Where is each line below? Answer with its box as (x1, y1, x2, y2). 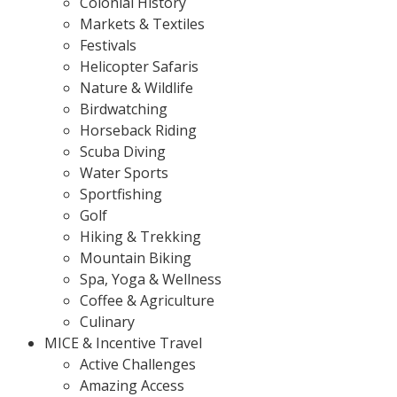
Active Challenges (80, 354, 196, 374)
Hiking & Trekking (80, 226, 201, 246)
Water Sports (80, 162, 168, 183)
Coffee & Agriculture (80, 290, 214, 310)
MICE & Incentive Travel (44, 332, 202, 353)
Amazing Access (80, 375, 184, 395)
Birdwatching (80, 98, 167, 119)
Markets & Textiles (80, 13, 205, 34)
